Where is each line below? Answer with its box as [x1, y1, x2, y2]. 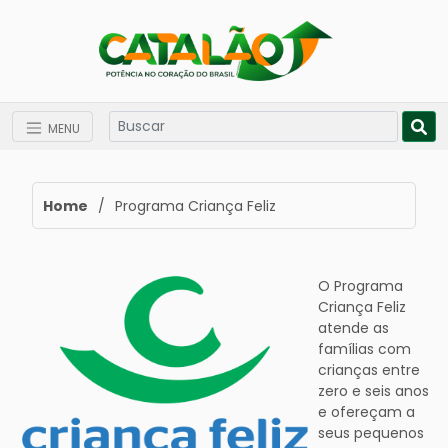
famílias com [318, 339, 411, 359]
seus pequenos [318, 423, 424, 443]
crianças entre [318, 360, 420, 380]
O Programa [318, 276, 403, 296]
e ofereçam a [318, 402, 415, 422]
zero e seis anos [318, 381, 429, 401]
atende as [318, 318, 389, 338]
